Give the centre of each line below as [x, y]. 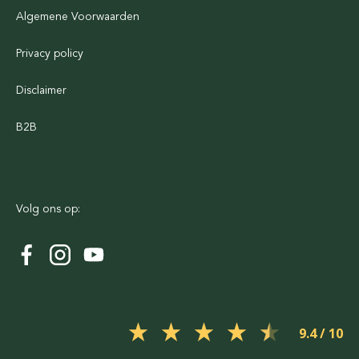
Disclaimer [41, 91]
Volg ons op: [48, 209]
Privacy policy [50, 54]
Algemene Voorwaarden [78, 17]
